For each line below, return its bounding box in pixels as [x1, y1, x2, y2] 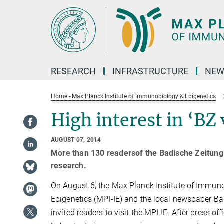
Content [2, 18, 30, 27]
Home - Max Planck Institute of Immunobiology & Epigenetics [51, 93, 216, 100]
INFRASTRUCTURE [112, 66, 188, 76]
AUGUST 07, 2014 [51, 136, 101, 143]
